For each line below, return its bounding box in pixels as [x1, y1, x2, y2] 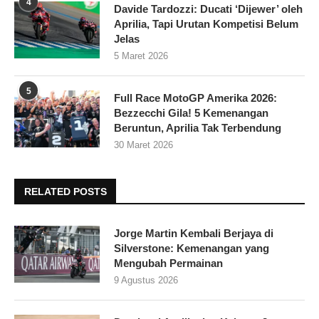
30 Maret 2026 [114, 139, 173, 150]
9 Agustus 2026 [114, 274, 178, 286]
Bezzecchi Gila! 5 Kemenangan [114, 106, 268, 119]
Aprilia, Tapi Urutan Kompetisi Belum [114, 17, 298, 30]
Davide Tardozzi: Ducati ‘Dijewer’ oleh [114, 2, 303, 15]
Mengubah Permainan [114, 256, 223, 269]
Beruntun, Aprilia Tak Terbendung [114, 121, 281, 134]
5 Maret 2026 [114, 50, 168, 61]
